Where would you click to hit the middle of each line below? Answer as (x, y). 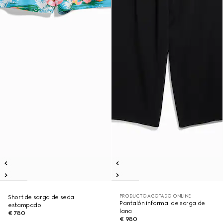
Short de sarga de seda (41, 197)
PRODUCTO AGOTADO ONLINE (155, 196)
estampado (25, 205)
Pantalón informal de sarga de (162, 203)
